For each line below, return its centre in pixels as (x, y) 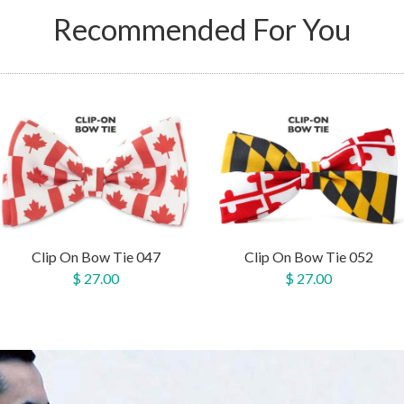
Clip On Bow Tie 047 (96, 256)
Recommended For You (202, 29)
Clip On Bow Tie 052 (308, 256)
